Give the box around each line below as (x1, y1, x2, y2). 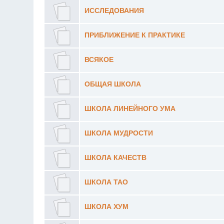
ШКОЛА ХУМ (84, 202, 128, 210)
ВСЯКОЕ (84, 55, 113, 63)
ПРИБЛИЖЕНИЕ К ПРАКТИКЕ (84, 31, 185, 39)
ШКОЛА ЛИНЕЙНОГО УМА (84, 104, 175, 112)
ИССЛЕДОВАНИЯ (84, 6, 144, 14)
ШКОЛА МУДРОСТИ (84, 129, 153, 137)
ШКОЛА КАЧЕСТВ (84, 153, 146, 161)
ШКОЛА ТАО (84, 178, 128, 186)
